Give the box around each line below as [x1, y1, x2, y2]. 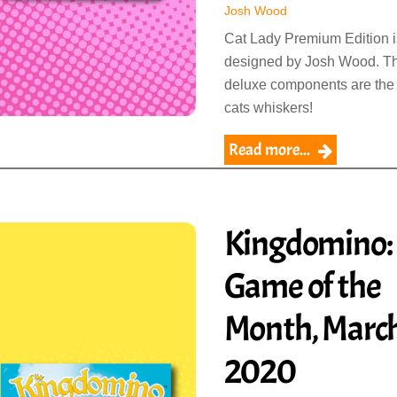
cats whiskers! [223, 99, 313, 115]
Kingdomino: [223, 222, 393, 267]
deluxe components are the [223, 76, 394, 92]
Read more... [228, 138, 310, 160]
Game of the [223, 264, 381, 309]
